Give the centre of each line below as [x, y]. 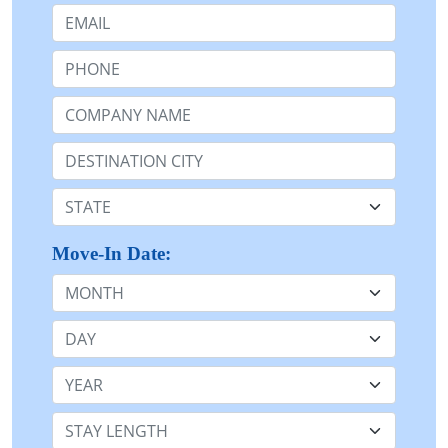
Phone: [77, 57]
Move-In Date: [111, 253]
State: [72, 195]
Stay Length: [97, 419]
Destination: [97, 149]
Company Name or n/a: [138, 103]
